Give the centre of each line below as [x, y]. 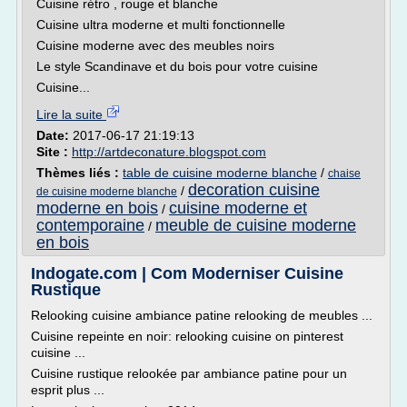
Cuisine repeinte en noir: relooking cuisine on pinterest [187, 336]
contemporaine [90, 225]
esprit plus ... [68, 390]
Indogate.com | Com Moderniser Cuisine [187, 273]
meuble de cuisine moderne [256, 225]
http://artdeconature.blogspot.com [169, 152]
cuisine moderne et [238, 208]
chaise [344, 174]
